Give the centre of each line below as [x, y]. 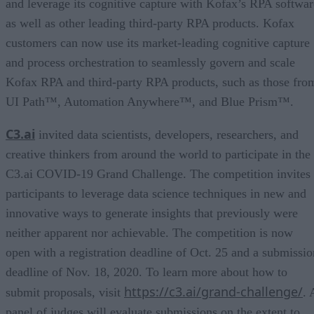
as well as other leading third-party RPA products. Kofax [150, 23]
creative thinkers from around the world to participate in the [158, 154]
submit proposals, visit [65, 292]
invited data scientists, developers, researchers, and [167, 134]
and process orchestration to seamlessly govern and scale [150, 62]
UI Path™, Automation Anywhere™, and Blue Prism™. [150, 101]
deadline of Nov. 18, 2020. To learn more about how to [146, 272]
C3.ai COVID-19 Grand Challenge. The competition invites [158, 173]
